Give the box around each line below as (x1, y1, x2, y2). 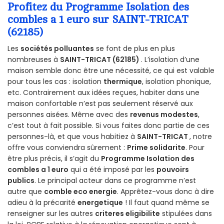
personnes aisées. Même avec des (7, 109, 130, 120)
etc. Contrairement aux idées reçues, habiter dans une (7, 87, 199, 98)
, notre (189, 131, 212, 142)
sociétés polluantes (20, 43, 94, 54)
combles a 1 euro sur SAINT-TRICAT (7, 13, 188, 26)
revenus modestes (130, 109, 198, 120)
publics (7, 175, 34, 186)
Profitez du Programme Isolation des (7, 1, 189, 13)
